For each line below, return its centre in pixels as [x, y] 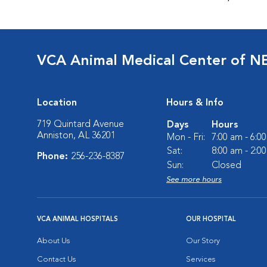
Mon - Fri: [186, 138]
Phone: [54, 157]
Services [201, 260]
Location [57, 103]
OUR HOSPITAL [211, 220]
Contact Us [56, 260]
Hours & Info [195, 103]
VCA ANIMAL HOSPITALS [77, 220]
